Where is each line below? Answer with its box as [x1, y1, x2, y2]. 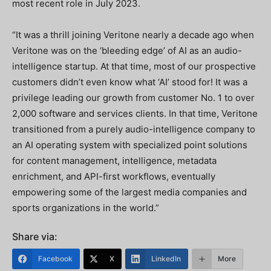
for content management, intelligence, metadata [12, 155, 217, 167]
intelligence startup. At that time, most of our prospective [12, 60, 256, 73]
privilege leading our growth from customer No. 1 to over [12, 92, 255, 104]
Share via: [12, 230, 57, 243]
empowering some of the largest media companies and [12, 186, 247, 198]
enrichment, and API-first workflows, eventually [12, 171, 215, 183]
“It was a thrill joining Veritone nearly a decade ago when [12, 29, 254, 41]
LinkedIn [151, 254, 181, 264]
